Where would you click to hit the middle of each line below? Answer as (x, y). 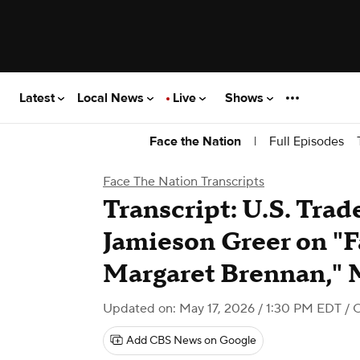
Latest (39, 98)
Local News (112, 98)
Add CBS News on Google (191, 341)
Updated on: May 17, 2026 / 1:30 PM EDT (222, 309)
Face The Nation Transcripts (184, 182)
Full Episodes (307, 141)
